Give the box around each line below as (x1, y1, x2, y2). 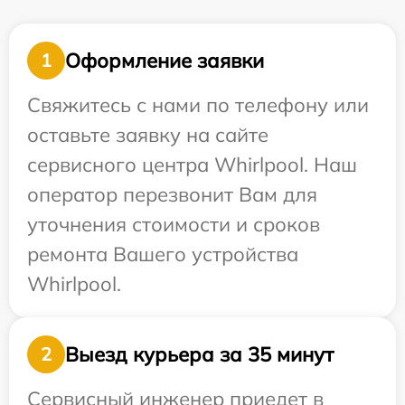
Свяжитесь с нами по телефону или (27, 92, 369, 118)
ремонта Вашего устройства (27, 241, 298, 268)
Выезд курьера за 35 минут (65, 341, 334, 367)
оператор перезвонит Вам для (27, 182, 317, 208)
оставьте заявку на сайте (27, 122, 268, 148)
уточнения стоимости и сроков (27, 212, 320, 238)
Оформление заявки (65, 47, 264, 73)
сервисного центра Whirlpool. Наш (27, 152, 357, 178)
